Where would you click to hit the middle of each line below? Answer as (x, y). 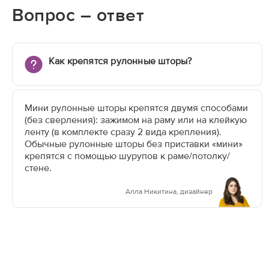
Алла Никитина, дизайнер (169, 192)
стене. (38, 168)
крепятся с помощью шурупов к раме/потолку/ (127, 156)
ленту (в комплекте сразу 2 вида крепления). (123, 131)
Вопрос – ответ (78, 15)
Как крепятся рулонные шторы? (120, 61)
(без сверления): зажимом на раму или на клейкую (136, 119)
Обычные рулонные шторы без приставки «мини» (134, 144)
